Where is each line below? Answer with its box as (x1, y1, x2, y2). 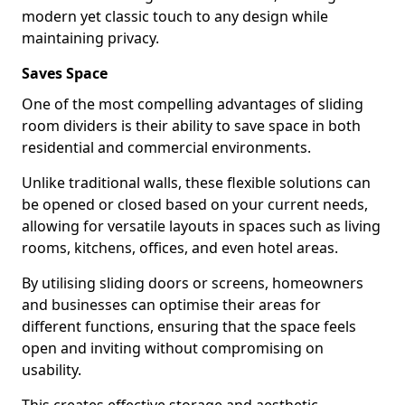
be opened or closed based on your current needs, (22, 194, 368, 214)
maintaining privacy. (22, 28, 159, 48)
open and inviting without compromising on (22, 338, 324, 358)
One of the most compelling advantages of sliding (22, 94, 363, 114)
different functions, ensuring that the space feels (22, 316, 356, 336)
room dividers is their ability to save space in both (22, 116, 361, 136)
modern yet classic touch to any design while (22, 6, 328, 26)
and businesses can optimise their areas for (22, 295, 321, 315)
